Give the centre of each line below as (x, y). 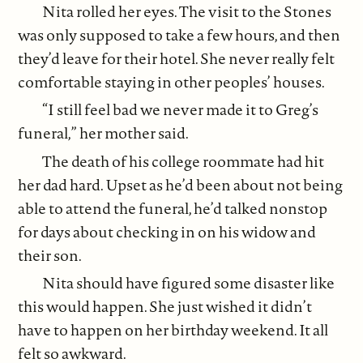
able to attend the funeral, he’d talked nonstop (173, 208)
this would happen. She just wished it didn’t (165, 307)
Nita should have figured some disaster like (189, 283)
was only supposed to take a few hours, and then (179, 34)
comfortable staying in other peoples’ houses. (172, 81)
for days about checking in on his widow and (167, 231)
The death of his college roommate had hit (184, 161)
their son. (50, 255)
